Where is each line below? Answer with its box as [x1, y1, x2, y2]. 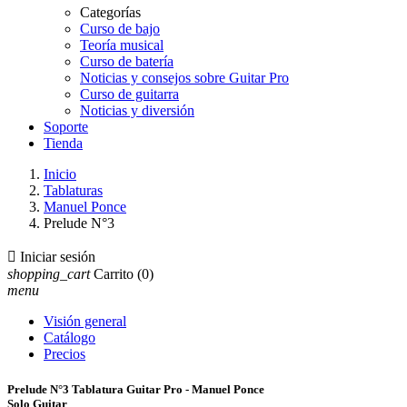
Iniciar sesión [20, 249, 95, 264]
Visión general [44, 313, 126, 329]
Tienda [44, 135, 83, 151]
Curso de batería [80, 54, 174, 69]
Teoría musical [80, 37, 164, 53]
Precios [44, 346, 85, 362]
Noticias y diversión [80, 103, 194, 118]
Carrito [94, 266, 134, 282]
